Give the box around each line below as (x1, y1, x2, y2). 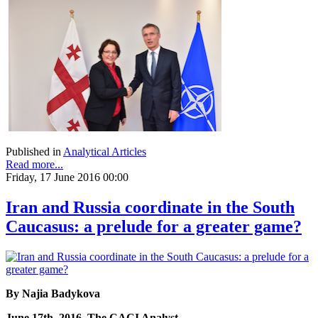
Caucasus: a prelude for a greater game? (6, 216, 302, 236)
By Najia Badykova (6, 287, 103, 300)
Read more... (6, 158, 63, 170)
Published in (6, 145, 61, 158)
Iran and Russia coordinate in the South (6, 197, 295, 216)
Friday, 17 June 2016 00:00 (6, 170, 128, 183)
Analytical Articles (63, 145, 146, 158)
